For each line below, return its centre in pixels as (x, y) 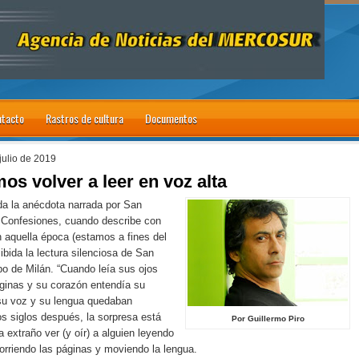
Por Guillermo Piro (268, 318)
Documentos (171, 118)
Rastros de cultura (85, 118)
